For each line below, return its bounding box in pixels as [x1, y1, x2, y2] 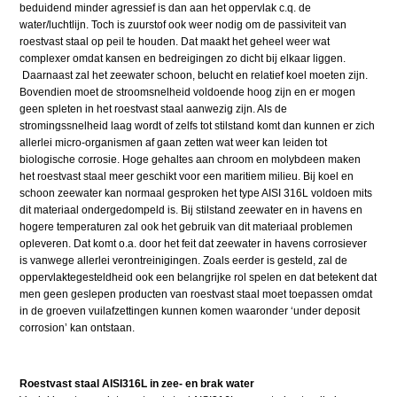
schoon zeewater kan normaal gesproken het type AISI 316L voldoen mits [19, 187, 373, 200]
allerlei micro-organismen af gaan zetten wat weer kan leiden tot [19, 136, 328, 150]
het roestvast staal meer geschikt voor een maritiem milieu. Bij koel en [19, 170, 354, 183]
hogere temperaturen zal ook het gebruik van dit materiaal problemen [19, 221, 354, 234]
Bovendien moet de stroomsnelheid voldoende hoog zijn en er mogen [19, 86, 356, 99]
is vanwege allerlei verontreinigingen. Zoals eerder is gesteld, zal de [19, 254, 348, 268]
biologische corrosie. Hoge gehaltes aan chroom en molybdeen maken [19, 153, 362, 167]
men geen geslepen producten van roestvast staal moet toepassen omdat [19, 288, 373, 301]
